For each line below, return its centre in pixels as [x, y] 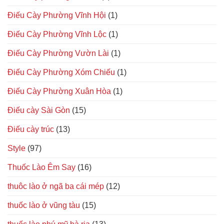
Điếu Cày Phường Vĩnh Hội [57, 15]
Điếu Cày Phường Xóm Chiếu [61, 72]
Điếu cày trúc [31, 129]
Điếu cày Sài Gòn [39, 110]
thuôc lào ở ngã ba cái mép [56, 186]
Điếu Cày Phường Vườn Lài [58, 53]
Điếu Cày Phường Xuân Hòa [59, 91]
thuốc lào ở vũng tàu [44, 205]
